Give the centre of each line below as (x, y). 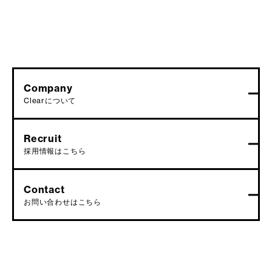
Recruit (43, 139)
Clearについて (50, 100)
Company (48, 88)
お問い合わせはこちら (63, 202)
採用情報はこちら (55, 151)
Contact (44, 189)
